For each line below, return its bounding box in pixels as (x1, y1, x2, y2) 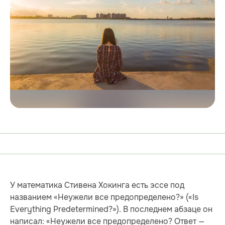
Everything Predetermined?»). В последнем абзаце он (10, 204, 212, 215)
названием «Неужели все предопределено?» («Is (10, 192, 198, 203)
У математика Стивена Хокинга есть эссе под (10, 180, 184, 191)
